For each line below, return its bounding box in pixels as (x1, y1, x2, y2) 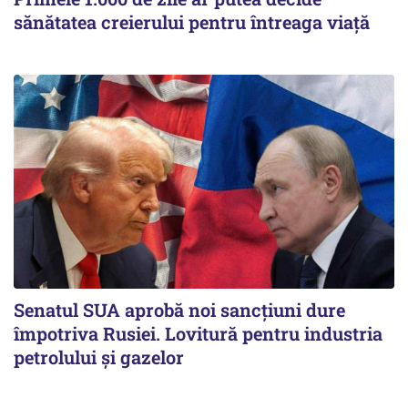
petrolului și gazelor (14, 345, 184, 370)
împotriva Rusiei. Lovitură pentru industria (14, 321, 382, 346)
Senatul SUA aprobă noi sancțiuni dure (14, 298, 345, 322)
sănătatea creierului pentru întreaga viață (14, 10, 370, 35)
